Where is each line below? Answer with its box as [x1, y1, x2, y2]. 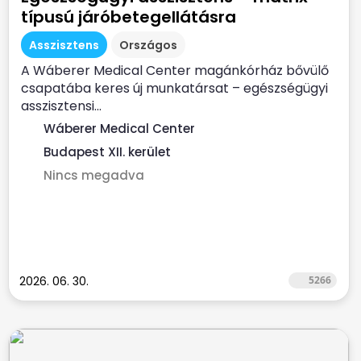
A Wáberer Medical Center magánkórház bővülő [21, 61, 329, 80]
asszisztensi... [21, 97, 102, 115]
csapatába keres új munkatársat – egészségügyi [21, 79, 328, 98]
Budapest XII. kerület [44, 143, 171, 160]
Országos [119, 37, 177, 53]
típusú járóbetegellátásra [21, 6, 236, 28]
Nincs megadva [44, 167, 144, 184]
